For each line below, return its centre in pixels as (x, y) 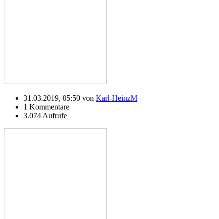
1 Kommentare (46, 107)
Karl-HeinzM (117, 98)
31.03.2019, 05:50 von (60, 98)
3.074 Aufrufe (45, 115)
